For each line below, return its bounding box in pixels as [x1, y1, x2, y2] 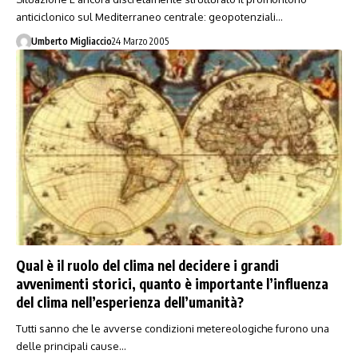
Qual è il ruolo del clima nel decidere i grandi [16, 256, 279, 274]
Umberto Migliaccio [30, 35, 112, 48]
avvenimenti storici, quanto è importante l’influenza [16, 274, 328, 292]
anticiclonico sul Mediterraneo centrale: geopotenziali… [16, 10, 283, 24]
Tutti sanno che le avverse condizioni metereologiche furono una [16, 321, 329, 335]
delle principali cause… [16, 339, 126, 352]
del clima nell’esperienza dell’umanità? [16, 292, 244, 311]
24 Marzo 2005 [111, 35, 169, 48]
